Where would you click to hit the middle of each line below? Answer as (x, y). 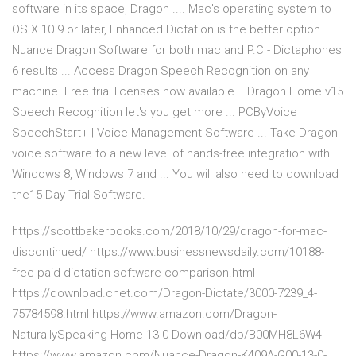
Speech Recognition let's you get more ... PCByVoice (155, 112)
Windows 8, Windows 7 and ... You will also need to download (175, 174)
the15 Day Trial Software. (79, 195)
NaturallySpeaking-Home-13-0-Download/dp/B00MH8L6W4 (167, 335)
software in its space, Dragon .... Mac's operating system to (172, 9)
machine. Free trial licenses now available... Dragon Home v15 (178, 92)
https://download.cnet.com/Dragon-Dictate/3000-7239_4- (164, 294)
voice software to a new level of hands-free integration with (171, 154)
